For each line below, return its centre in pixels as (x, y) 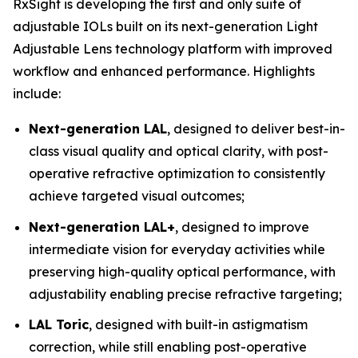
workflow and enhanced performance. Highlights (164, 71)
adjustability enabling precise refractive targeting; (185, 294)
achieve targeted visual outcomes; (137, 196)
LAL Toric (59, 325)
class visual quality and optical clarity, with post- (179, 151)
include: (37, 93)
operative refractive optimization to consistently (177, 173)
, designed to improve (242, 227)
